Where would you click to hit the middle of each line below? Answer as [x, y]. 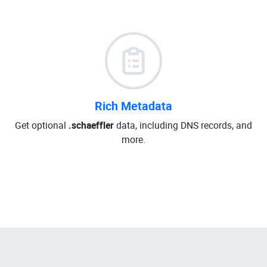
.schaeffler [91, 125]
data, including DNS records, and [183, 125]
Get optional [42, 125]
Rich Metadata [133, 106]
